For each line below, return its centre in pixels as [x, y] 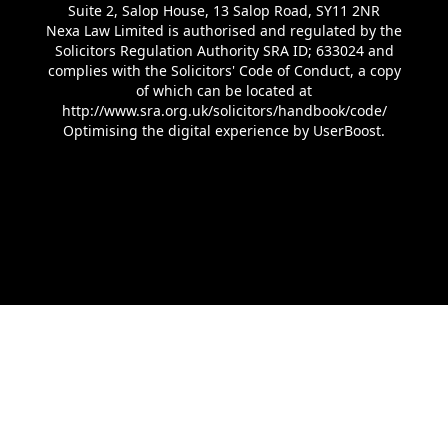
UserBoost [347, 131]
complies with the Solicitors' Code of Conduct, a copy [224, 71]
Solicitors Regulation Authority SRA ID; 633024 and [224, 51]
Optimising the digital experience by [188, 131]
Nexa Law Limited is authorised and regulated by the [224, 31]
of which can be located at [224, 91]
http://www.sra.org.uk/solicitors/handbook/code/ [224, 111]
